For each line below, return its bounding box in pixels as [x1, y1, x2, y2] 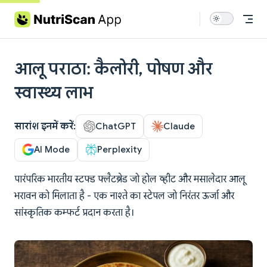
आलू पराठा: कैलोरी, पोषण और [14, 58, 213, 79]
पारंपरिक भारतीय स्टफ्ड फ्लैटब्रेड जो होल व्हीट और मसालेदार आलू [14, 173, 246, 186]
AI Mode [34, 144, 70, 156]
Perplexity [97, 144, 142, 156]
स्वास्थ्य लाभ [14, 82, 94, 103]
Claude [163, 120, 195, 132]
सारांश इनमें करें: [14, 120, 76, 132]
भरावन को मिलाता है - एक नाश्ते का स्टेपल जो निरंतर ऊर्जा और [14, 190, 234, 203]
